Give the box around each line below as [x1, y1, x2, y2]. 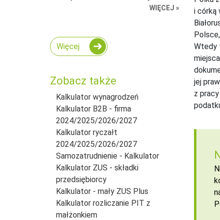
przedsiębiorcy [56, 174, 107, 184]
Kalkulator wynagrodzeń [56, 92, 138, 102]
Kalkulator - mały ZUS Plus [56, 186, 148, 196]
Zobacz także [50, 74, 116, 87]
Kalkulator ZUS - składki [56, 163, 138, 172]
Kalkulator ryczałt [56, 127, 117, 137]
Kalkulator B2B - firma [56, 104, 131, 113]
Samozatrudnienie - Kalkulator [56, 151, 159, 161]
